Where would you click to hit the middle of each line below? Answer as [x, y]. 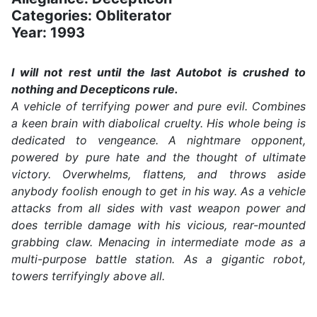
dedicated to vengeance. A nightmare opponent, [158, 140]
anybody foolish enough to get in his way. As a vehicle [158, 191]
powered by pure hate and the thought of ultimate [158, 157]
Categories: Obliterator [91, 16]
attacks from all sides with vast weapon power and [158, 208]
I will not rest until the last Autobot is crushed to [158, 73]
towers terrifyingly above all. [88, 276]
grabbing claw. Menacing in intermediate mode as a [158, 242]
